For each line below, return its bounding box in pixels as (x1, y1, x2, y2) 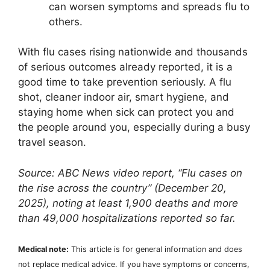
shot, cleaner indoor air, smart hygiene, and (18, 91, 229, 104)
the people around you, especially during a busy (18, 121, 250, 134)
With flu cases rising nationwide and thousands (18, 46, 248, 58)
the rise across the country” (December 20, (18, 181, 227, 194)
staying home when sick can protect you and (18, 106, 234, 119)
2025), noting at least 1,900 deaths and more (18, 196, 238, 209)
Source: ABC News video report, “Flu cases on (18, 166, 242, 179)
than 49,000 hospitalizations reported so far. (18, 212, 236, 224)
